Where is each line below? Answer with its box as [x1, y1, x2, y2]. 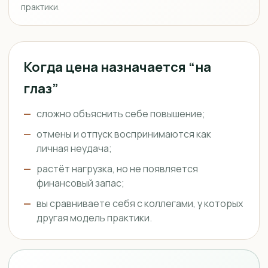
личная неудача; [36, 142, 112, 155]
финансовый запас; [36, 176, 124, 190]
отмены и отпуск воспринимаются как [36, 127, 211, 141]
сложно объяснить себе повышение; [36, 107, 205, 120]
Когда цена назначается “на [23, 58, 211, 76]
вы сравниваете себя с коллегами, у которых [36, 197, 243, 210]
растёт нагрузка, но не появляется [36, 162, 198, 175]
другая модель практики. [36, 211, 152, 224]
